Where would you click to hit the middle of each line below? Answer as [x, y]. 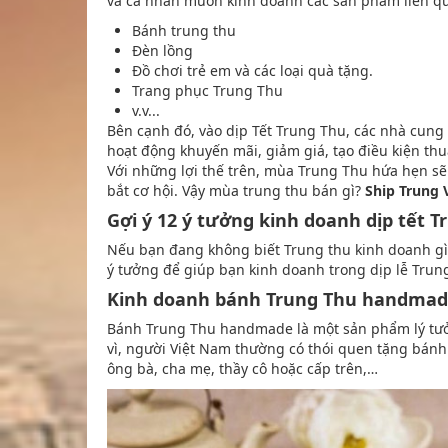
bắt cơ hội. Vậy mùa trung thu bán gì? [236, 190]
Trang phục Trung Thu [207, 90]
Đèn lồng [162, 50]
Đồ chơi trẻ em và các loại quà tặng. [252, 70]
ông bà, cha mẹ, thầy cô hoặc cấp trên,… [242, 368]
